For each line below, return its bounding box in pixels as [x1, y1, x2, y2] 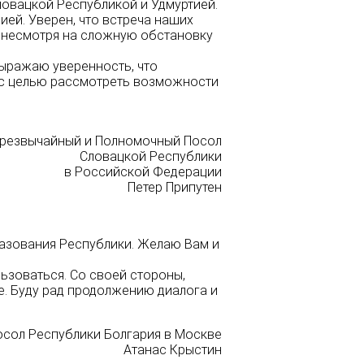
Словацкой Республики [80, 149, 222, 165]
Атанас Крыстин [123, 342, 222, 358]
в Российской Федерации [64, 164, 222, 180]
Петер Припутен [128, 180, 222, 196]
